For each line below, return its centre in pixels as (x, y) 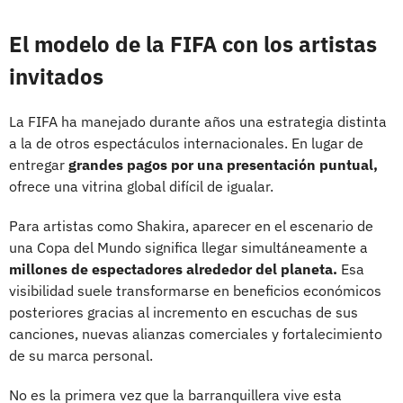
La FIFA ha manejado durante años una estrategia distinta (198, 121)
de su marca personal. (81, 355)
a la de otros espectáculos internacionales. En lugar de (186, 143)
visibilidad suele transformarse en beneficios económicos (195, 290)
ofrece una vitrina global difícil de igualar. (141, 186)
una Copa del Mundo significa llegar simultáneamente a (188, 247)
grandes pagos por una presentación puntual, (223, 164)
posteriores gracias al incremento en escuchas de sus (184, 312)
